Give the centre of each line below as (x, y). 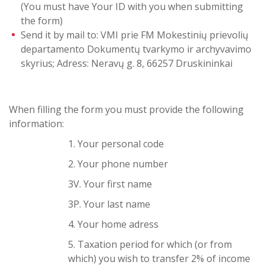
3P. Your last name (109, 204)
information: (36, 124)
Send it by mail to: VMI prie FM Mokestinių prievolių (135, 35)
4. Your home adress (113, 224)
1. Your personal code (116, 144)
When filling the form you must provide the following (126, 109)
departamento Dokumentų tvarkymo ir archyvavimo (136, 49)
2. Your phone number (118, 164)
